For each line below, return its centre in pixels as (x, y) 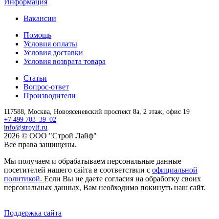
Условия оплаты (50, 44)
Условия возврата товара (65, 62)
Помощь (37, 35)
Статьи (35, 78)
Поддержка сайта (33, 213)
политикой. (24, 179)
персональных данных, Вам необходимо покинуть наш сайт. (105, 188)
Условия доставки (53, 53)
